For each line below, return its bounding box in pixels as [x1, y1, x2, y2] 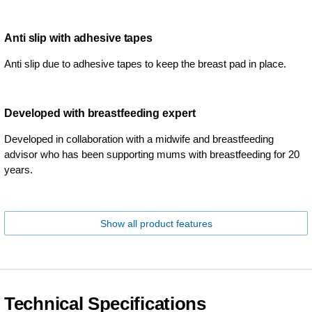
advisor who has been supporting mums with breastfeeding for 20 [4, 148, 299, 160]
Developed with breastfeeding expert [4, 107, 196, 119]
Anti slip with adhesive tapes [4, 31, 153, 44]
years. [4, 163, 33, 175]
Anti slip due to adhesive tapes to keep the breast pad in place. [4, 57, 286, 70]
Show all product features [100, 217, 212, 229]
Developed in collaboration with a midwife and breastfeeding [4, 132, 274, 145]
